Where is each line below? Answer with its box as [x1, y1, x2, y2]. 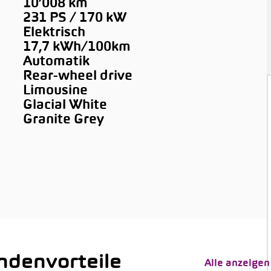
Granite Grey [22, 114, 104, 126]
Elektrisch [22, 27, 85, 39]
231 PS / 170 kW [22, 12, 126, 25]
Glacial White [22, 99, 107, 112]
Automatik [22, 56, 90, 68]
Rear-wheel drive [22, 70, 132, 83]
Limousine [22, 85, 88, 97]
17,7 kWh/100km [22, 41, 131, 54]
